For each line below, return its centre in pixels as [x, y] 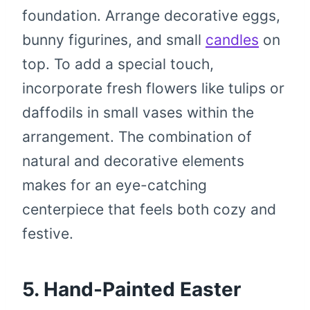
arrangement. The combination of [137, 136]
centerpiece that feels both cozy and [149, 209]
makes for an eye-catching [115, 185]
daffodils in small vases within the [138, 112]
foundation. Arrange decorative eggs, [151, 15]
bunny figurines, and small [114, 39]
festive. [48, 233]
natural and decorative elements [133, 161]
